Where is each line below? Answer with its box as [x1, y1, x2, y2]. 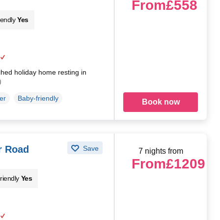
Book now [141, 97, 180, 106]
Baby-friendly [17, 94, 58, 102]
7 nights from [138, 146, 183, 155]
